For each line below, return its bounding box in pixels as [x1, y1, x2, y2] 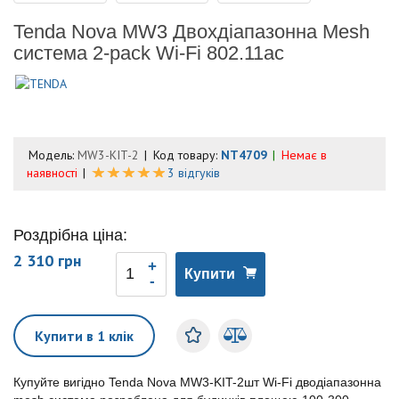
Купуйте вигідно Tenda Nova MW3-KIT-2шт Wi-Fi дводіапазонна [13, 374, 381, 389]
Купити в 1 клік [35, 326, 134, 345]
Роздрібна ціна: [13, 225, 127, 244]
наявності [27, 164, 77, 181]
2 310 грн [13, 249, 81, 271]
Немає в [281, 146, 327, 163]
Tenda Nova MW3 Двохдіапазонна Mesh [13, 20, 370, 43]
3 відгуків [164, 164, 220, 181]
